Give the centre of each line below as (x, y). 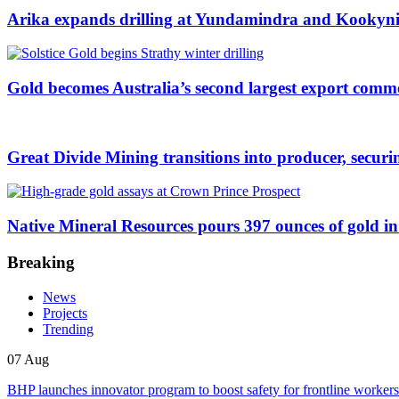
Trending (68, 329)
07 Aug (28, 359)
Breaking (41, 262)
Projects (65, 313)
